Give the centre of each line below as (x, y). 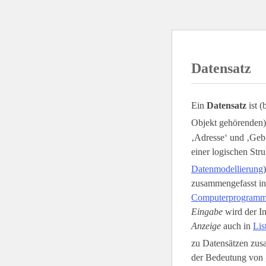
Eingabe (207, 211)
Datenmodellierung (227, 169)
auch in (237, 226)
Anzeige (206, 226)
